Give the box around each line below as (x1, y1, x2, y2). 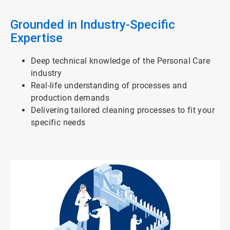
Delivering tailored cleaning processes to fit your (31, 105, 215, 116)
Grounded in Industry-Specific (10, 17, 175, 32)
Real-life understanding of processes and (31, 81, 187, 91)
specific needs (31, 118, 86, 128)
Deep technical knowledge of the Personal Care (31, 56, 210, 66)
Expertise (10, 31, 63, 46)
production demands (31, 93, 110, 103)
